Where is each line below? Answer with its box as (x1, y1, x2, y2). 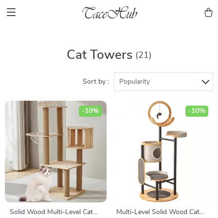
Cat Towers (66, 49, 133, 61)
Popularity (119, 78, 150, 85)
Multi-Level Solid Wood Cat (116, 209, 200, 216)
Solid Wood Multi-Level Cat (10, 209, 93, 216)
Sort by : (83, 78, 109, 85)
